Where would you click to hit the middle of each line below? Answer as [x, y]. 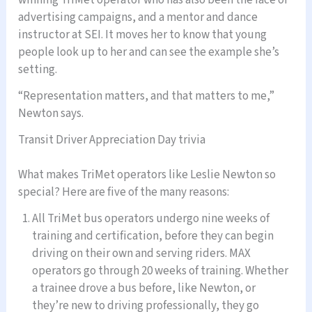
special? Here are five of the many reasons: [124, 193]
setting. [38, 70]
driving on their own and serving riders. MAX [142, 254]
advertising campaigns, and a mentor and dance [138, 18]
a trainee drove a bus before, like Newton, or [144, 289]
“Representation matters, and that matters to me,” [147, 96]
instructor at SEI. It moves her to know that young [143, 35]
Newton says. [51, 114]
